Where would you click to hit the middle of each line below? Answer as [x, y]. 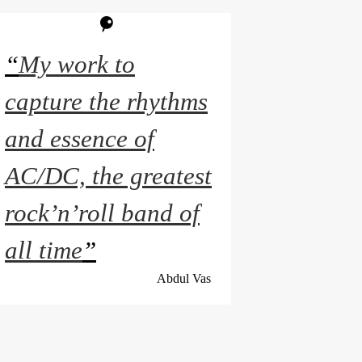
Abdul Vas [184, 278]
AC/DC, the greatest [108, 176]
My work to [77, 65]
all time [44, 250]
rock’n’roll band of [102, 213]
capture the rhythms [106, 102]
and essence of [80, 139]
